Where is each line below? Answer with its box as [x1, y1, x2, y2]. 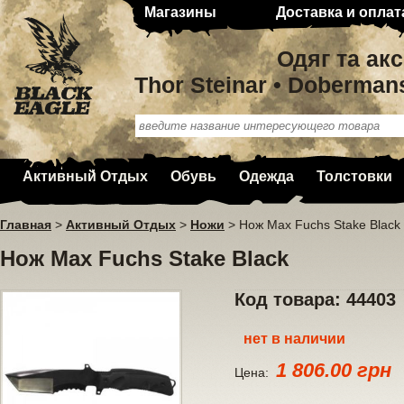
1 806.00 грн [276, 359, 391, 382]
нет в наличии [243, 331, 345, 347]
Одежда [239, 169, 294, 184]
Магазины [144, 5, 216, 20]
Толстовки [317, 169, 392, 184]
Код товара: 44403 [234, 289, 396, 310]
